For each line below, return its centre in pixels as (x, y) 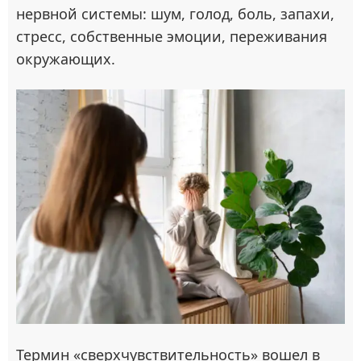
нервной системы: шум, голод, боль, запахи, (175, 14)
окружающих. (66, 59)
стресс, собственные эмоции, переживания (172, 36)
